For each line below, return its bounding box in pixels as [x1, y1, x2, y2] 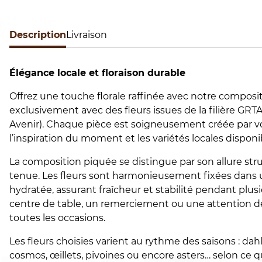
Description [9, 29, 66, 41]
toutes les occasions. [9, 212, 105, 224]
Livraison [66, 29, 107, 41]
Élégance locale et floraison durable [9, 67, 185, 79]
